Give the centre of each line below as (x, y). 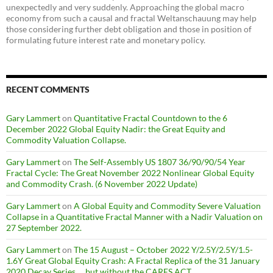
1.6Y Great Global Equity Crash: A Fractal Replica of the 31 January (133, 261)
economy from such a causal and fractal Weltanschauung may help (131, 18)
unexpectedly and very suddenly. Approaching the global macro (125, 7)
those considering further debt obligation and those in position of (129, 29)
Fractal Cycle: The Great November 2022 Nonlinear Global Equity (130, 173)
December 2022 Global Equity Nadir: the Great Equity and (116, 129)
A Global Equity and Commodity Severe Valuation (167, 206)
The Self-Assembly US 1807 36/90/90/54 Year (160, 162)
